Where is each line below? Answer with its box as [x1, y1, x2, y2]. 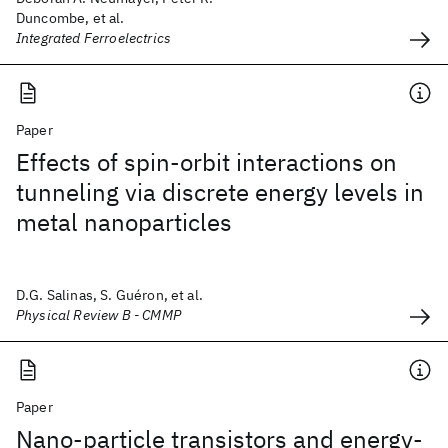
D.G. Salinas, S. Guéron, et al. [16, 286, 203, 304]
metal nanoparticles [16, 206, 232, 238]
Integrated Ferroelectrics [16, 29, 171, 47]
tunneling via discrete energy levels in [16, 176, 424, 208]
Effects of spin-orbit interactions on [16, 146, 397, 178]
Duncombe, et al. [16, 9, 125, 27]
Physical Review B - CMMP [16, 306, 181, 324]
